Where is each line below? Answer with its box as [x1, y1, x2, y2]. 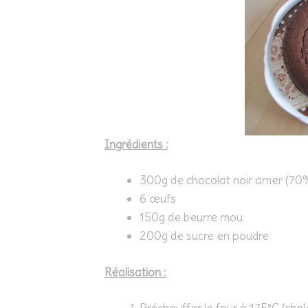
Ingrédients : [104, 136, 168, 152]
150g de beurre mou [140, 210, 243, 225]
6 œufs [140, 191, 176, 206]
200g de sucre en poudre [140, 228, 269, 243]
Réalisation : [104, 264, 166, 280]
